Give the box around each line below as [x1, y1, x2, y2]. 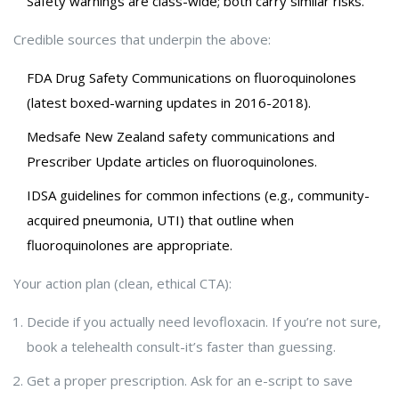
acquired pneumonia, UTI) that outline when [27, 211, 294, 230]
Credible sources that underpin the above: [13, 30, 271, 49]
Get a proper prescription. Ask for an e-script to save [27, 371, 353, 390]
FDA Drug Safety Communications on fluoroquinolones [27, 69, 356, 87]
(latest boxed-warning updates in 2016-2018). [27, 94, 311, 112]
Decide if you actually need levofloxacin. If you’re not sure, [27, 313, 381, 331]
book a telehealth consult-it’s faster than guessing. [27, 338, 336, 356]
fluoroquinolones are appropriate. [27, 236, 232, 255]
